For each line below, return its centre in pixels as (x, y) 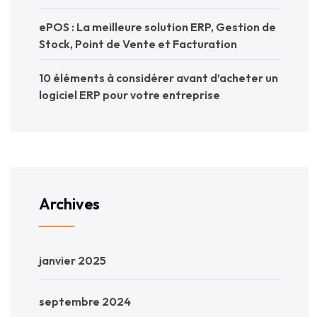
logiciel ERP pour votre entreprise (129, 95)
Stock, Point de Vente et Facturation (138, 44)
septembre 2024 (85, 302)
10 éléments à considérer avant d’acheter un (158, 78)
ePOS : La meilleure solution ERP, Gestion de (157, 27)
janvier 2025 (73, 261)
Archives (69, 204)
